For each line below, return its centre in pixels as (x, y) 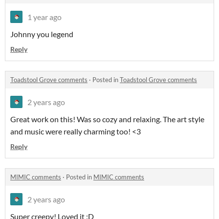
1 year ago (44, 17)
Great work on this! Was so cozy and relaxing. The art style (107, 119)
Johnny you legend (42, 34)
